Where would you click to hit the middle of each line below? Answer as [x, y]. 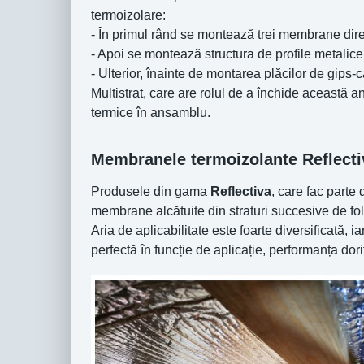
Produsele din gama [151, 192]
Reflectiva [241, 192]
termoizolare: [130, 15]
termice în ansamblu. [151, 113]
